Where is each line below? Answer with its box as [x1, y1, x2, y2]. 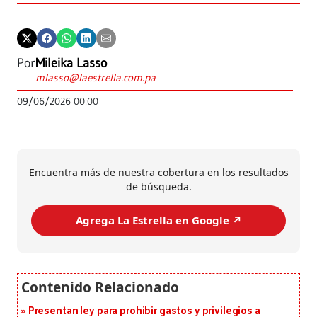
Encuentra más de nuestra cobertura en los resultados [28, 165, 289, 179]
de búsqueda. [125, 179, 192, 193]
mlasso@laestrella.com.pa [35, 70, 156, 84]
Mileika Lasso [35, 54, 107, 71]
